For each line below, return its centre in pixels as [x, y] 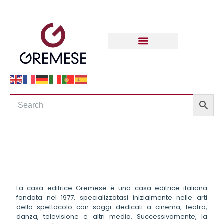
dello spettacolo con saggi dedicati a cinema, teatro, [112, 207]
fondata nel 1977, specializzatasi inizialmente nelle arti [112, 198]
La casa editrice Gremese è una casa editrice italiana [112, 188]
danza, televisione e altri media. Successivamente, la [112, 217]
